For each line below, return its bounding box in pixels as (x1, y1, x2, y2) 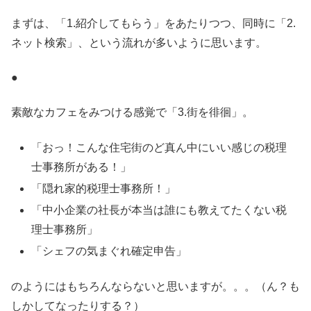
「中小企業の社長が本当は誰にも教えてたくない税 (31, 204, 287, 217)
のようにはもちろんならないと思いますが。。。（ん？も (11, 280, 300, 292)
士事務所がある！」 (31, 160, 132, 173)
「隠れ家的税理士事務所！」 (31, 182, 176, 194)
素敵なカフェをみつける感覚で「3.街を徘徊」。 (11, 106, 253, 119)
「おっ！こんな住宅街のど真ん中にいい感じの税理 (31, 141, 287, 153)
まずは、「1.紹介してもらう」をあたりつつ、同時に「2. (11, 17, 296, 29)
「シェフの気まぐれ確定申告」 (31, 245, 187, 258)
